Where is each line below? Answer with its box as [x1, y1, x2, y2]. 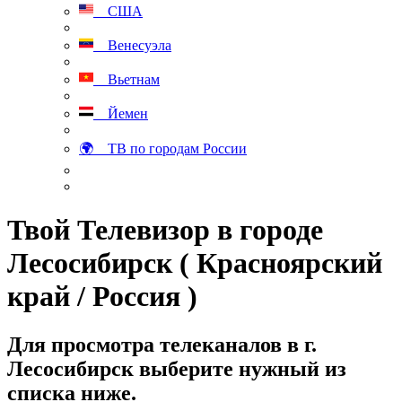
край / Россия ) [7, 280, 197, 313]
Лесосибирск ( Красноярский [7, 247, 382, 280]
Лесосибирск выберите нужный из [7, 356, 346, 380]
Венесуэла [93, 38, 171, 53]
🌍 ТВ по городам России [79, 141, 247, 156]
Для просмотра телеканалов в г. [7, 332, 317, 356]
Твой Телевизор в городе [7, 214, 323, 247]
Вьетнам [93, 72, 160, 87]
